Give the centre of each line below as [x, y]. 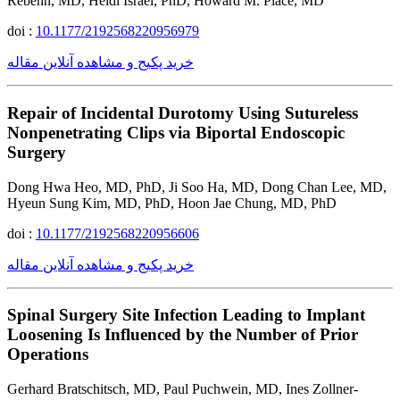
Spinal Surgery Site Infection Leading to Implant [186, 315]
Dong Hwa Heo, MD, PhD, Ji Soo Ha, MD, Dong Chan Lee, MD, [197, 187]
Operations [48, 354]
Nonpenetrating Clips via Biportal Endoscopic [176, 133]
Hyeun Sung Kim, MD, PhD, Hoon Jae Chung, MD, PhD [172, 203]
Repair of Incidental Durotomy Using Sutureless [183, 113]
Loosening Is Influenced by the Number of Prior [183, 335]
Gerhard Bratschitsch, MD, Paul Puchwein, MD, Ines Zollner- [183, 389]
